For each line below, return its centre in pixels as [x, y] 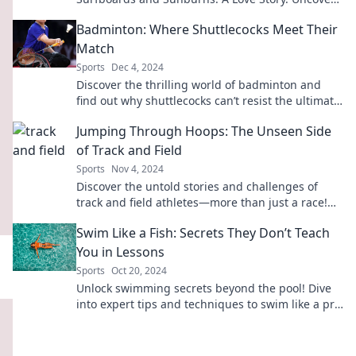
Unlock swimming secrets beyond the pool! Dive [204, 288]
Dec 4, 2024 [137, 67]
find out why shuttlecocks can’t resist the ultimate [208, 101]
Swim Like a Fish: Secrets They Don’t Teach [203, 233]
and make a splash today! [144, 320]
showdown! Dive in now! [141, 116]
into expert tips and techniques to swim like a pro [209, 304]
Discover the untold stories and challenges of [197, 186]
